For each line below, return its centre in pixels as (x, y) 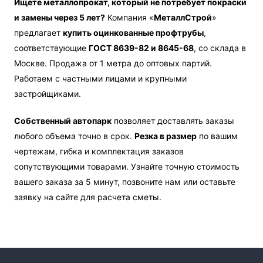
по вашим (218, 136)
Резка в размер (166, 136)
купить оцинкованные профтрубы (134, 33)
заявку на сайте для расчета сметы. (88, 197)
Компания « (130, 18)
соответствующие (52, 48)
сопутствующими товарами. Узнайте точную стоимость (127, 167)
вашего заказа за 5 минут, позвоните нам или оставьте (125, 182)
